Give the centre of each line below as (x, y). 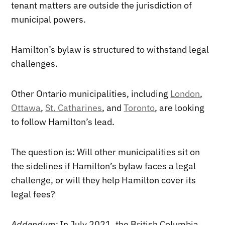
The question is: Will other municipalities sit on (106, 152)
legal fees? (33, 194)
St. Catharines (74, 107)
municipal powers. (49, 19)
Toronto (139, 107)
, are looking (180, 107)
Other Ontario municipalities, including (91, 93)
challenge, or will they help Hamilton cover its (104, 180)
